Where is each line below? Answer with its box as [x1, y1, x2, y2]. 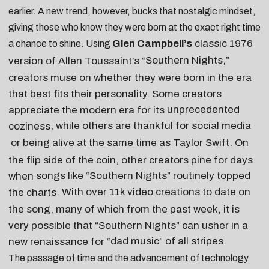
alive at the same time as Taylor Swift [52, 136, 229, 148]
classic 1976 [192, 37, 253, 49]
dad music [110, 235, 159, 247]
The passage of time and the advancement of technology [8, 252, 249, 263]
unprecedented [167, 103, 240, 115]
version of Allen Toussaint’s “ [8, 55, 145, 65]
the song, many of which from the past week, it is [8, 203, 240, 214]
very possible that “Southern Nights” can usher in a [8, 219, 248, 230]
